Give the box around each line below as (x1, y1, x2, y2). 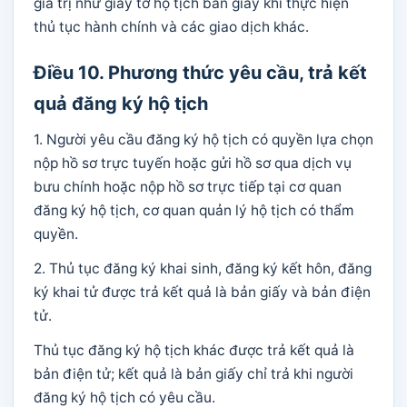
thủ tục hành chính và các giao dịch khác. (34, 18, 309, 35)
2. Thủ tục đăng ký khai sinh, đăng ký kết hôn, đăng (34, 260, 372, 277)
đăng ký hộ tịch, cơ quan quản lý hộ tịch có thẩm (34, 202, 353, 219)
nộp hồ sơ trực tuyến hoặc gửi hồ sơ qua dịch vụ (34, 154, 352, 172)
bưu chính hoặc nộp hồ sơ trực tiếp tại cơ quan (34, 178, 342, 195)
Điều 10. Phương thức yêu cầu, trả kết (34, 62, 367, 84)
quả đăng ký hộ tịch (34, 93, 208, 114)
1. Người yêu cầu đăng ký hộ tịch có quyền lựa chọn (34, 131, 373, 148)
